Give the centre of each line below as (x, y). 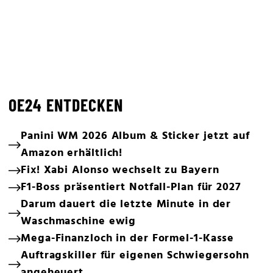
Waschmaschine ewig (79, 222)
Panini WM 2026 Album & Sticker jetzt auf (135, 136)
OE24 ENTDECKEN (66, 105)
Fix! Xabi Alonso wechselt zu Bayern (120, 170)
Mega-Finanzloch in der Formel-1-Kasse (128, 239)
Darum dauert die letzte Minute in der (126, 204)
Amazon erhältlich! (72, 153)
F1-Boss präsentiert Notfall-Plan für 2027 (131, 187)
